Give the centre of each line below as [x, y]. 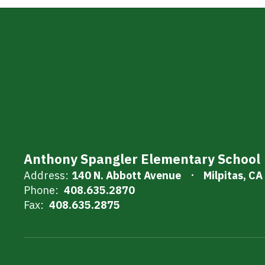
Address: [46, 175]
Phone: [41, 190]
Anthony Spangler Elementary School [142, 159]
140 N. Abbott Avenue [126, 175]
